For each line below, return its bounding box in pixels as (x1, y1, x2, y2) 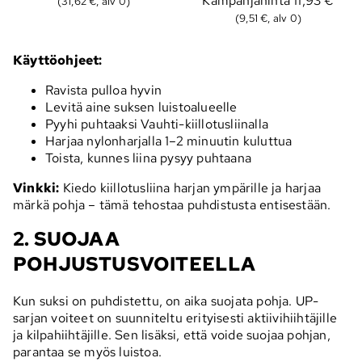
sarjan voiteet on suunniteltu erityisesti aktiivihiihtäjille (13, 309, 338, 326)
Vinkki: (13, 179, 60, 197)
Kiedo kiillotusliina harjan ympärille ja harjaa (59, 179, 322, 197)
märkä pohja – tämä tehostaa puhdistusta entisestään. (13, 196, 331, 214)
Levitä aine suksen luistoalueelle (45, 99, 238, 116)
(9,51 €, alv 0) (235, 11, 301, 26)
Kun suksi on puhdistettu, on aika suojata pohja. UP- (13, 292, 319, 309)
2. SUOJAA (13, 226, 120, 252)
